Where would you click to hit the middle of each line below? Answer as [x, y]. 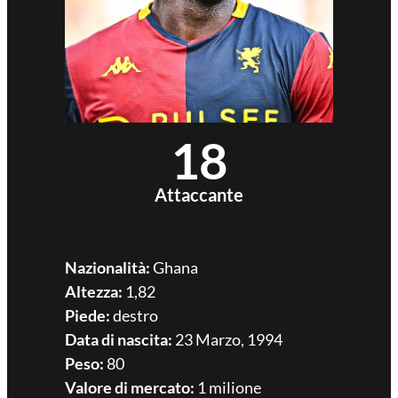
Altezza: [93, 291]
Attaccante [199, 194]
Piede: [87, 315]
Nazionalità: [107, 267]
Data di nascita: [118, 339]
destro [134, 315]
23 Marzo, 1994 [227, 339]
